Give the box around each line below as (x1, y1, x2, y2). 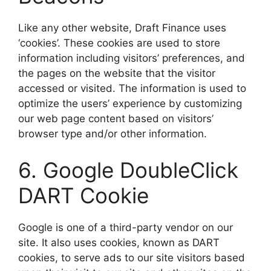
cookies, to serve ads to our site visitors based (18, 251, 245, 264)
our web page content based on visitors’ (18, 113, 214, 125)
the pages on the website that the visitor (18, 67, 215, 79)
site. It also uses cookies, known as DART (18, 236, 220, 249)
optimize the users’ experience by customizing (18, 97, 242, 109)
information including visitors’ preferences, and (18, 52, 245, 64)
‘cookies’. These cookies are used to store (18, 37, 220, 49)
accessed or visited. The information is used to (18, 82, 246, 94)
